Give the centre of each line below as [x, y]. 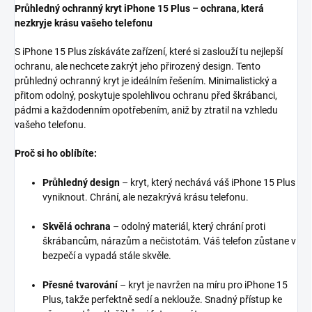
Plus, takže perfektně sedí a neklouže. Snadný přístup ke [162, 300]
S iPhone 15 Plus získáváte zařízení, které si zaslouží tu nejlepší [149, 52]
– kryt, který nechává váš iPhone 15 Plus [208, 183]
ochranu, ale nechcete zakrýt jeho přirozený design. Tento [138, 67]
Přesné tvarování [80, 285]
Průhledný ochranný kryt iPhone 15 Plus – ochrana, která [139, 9]
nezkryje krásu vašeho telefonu [84, 23]
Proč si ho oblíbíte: [56, 154]
